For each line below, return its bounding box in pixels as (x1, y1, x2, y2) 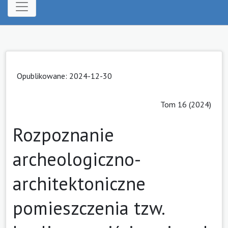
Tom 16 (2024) (160, 99, 211, 109)
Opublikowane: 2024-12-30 (17, 70, 112, 81)
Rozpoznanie (13, 122, 114, 147)
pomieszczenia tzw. (13, 195, 164, 220)
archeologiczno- (13, 147, 141, 171)
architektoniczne (13, 171, 146, 195)
